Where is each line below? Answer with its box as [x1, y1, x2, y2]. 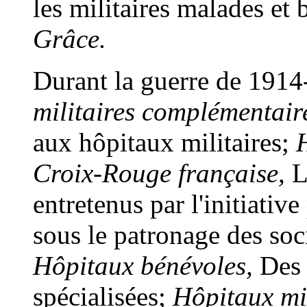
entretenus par [33, 189, 191, 219]
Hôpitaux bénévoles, [33, 251, 253, 281]
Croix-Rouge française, [33, 158, 285, 188]
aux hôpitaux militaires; [33, 127, 296, 158]
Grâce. [33, 24, 106, 54]
